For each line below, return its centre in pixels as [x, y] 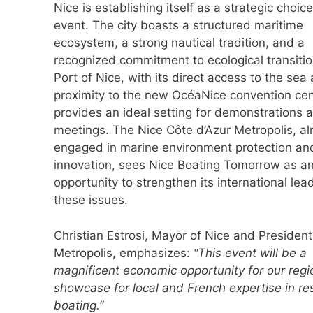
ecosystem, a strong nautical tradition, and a [179, 43]
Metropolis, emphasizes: [124, 253]
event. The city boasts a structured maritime [179, 26]
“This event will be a [250, 253]
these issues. [91, 200]
